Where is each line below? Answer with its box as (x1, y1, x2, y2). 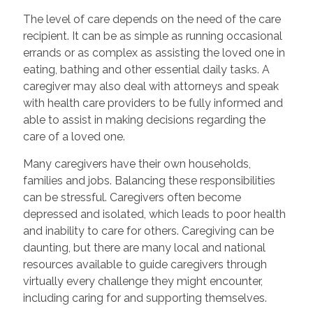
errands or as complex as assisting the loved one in (22, 45, 285, 59)
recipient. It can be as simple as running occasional (22, 29, 282, 43)
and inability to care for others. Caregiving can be (22, 224, 274, 238)
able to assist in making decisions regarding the (22, 112, 265, 126)
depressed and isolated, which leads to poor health (22, 207, 286, 221)
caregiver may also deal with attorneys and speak (22, 79, 279, 93)
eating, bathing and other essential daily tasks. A (22, 62, 270, 76)
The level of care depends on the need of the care (22, 12, 281, 26)
